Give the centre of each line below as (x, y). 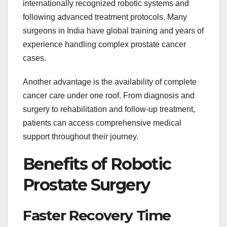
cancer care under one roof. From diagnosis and (109, 95)
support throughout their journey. (81, 136)
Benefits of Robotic (97, 164)
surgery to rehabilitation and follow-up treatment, (109, 109)
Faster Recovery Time (97, 216)
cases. (34, 58)
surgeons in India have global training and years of (113, 30)
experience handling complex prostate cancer (104, 44)
